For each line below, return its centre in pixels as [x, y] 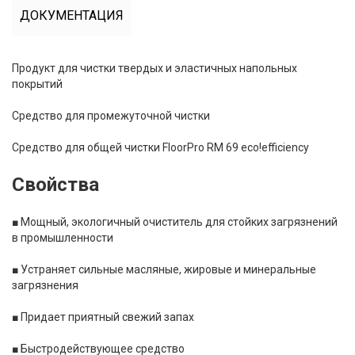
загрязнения [45, 285]
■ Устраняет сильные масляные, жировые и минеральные [164, 269]
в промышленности [63, 238]
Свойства [55, 185]
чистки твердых [122, 68]
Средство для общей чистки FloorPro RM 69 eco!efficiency [160, 147]
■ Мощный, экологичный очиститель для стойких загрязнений [175, 222]
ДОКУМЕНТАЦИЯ [72, 15]
